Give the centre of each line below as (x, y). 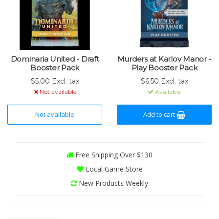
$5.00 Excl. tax (55, 81)
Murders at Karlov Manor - (164, 59)
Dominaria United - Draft (55, 59)
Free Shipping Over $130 (113, 155)
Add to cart (160, 114)
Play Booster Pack (164, 68)
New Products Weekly (112, 183)
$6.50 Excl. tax (164, 81)
